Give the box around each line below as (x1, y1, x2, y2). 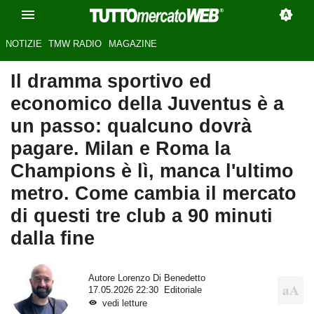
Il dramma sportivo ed (11, 70, 212, 93)
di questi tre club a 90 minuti (11, 205, 273, 227)
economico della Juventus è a (11, 93, 284, 115)
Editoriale (163, 285, 202, 295)
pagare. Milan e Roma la (11, 137, 231, 160)
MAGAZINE (108, 39, 157, 50)
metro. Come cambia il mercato (11, 182, 296, 205)
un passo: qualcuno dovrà (11, 115, 252, 137)
